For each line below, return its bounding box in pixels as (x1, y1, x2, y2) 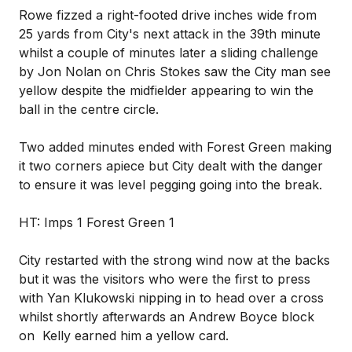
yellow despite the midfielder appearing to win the (19, 82, 313, 98)
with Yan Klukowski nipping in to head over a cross (19, 290, 324, 306)
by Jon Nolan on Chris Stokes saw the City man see (19, 64, 331, 79)
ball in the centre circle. (19, 101, 159, 117)
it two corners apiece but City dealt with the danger (19, 158, 323, 174)
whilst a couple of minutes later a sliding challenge (19, 45, 318, 60)
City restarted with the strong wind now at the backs (19, 252, 330, 268)
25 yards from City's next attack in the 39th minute (19, 26, 321, 42)
